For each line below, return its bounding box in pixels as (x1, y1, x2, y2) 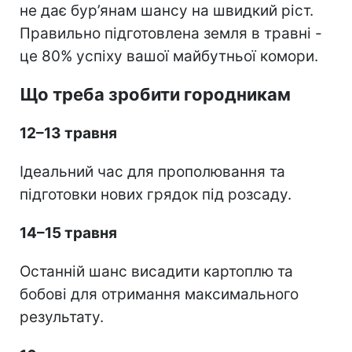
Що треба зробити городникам (20, 83, 291, 104)
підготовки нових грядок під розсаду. (20, 185, 291, 203)
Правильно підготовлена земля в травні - (20, 24, 322, 42)
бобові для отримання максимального (20, 284, 299, 303)
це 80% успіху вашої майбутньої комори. (20, 46, 318, 65)
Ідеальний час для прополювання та (20, 162, 285, 181)
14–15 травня (20, 223, 117, 242)
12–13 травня (20, 123, 117, 142)
